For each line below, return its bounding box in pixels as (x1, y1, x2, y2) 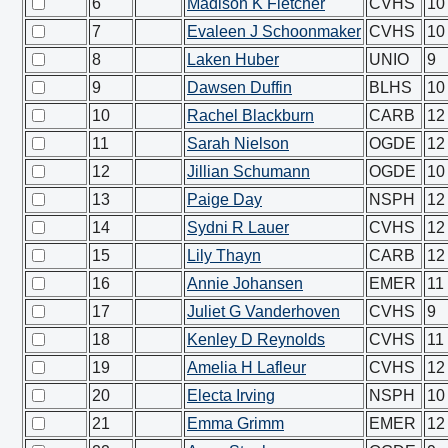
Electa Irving (187, 387, 275, 404)
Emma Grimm (187, 415, 284, 432)
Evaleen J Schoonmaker (187, 23, 361, 40)
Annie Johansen (187, 275, 303, 292)
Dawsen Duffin (187, 79, 292, 96)
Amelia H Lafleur (187, 359, 306, 376)
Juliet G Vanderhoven (187, 303, 340, 320)
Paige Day (187, 191, 262, 208)
